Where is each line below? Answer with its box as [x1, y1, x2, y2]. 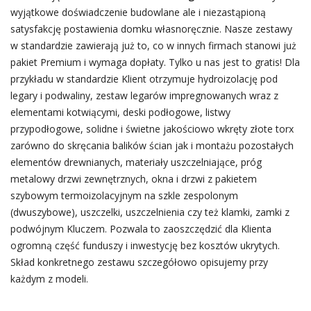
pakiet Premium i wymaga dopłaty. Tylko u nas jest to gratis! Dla [10, 56, 300, 69]
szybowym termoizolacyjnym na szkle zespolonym [10, 189, 238, 202]
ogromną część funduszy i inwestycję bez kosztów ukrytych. [10, 239, 280, 252]
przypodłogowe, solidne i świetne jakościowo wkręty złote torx [10, 122, 294, 135]
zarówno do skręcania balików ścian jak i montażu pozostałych [10, 139, 294, 152]
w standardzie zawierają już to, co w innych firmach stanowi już [10, 39, 296, 52]
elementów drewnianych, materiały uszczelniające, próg [10, 155, 262, 169]
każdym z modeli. [10, 272, 88, 285]
